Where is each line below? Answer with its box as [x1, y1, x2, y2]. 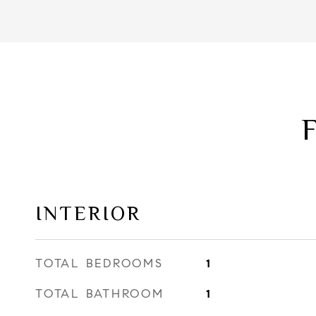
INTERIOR [35, 202, 141, 224]
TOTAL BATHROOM [35, 286, 164, 301]
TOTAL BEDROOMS [35, 256, 164, 271]
